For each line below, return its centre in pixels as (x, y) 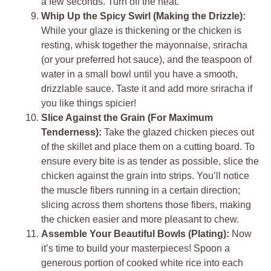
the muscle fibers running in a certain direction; (141, 190)
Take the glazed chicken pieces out (178, 132)
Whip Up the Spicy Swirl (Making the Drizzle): (143, 16)
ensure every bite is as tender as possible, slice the (150, 161)
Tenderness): (71, 132)
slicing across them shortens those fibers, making (146, 204)
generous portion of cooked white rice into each (142, 263)
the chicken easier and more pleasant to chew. (140, 219)
